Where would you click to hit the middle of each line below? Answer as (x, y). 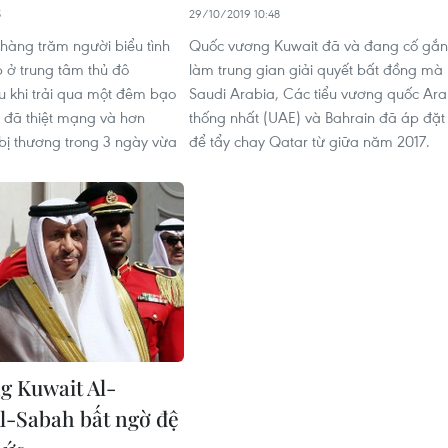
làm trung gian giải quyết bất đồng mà (316, 69)
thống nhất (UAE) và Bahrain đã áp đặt (317, 117)
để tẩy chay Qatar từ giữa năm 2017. (309, 141)
